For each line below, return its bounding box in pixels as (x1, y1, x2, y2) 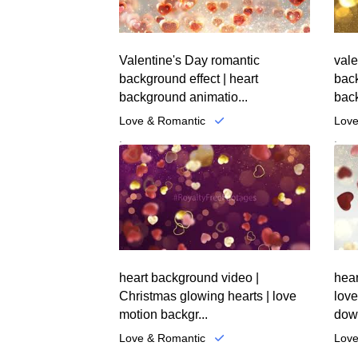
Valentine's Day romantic (119, 54, 261, 68)
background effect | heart (119, 72, 259, 86)
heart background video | (119, 270, 260, 284)
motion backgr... (119, 307, 209, 321)
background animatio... (119, 90, 249, 105)
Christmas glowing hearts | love (119, 288, 297, 303)
